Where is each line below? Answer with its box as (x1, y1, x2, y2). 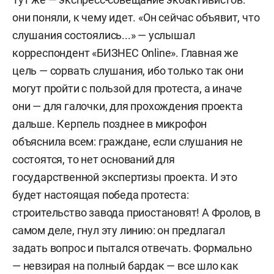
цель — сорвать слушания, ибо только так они (12, 64, 243, 77)
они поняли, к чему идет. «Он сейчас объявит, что (12, 11, 260, 24)
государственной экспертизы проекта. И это (12, 171, 237, 183)
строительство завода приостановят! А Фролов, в (12, 206, 261, 219)
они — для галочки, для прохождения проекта (12, 100, 243, 113)
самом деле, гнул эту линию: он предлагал (12, 224, 225, 237)
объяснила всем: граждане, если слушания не (12, 135, 243, 148)
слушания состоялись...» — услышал (12, 29, 195, 42)
